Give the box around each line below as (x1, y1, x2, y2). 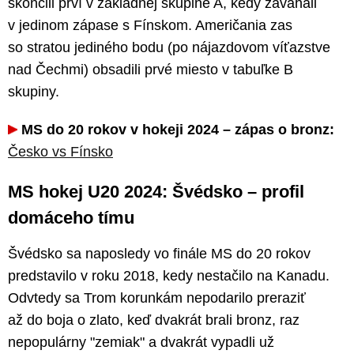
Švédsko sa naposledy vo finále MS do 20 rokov (8, 245, 311, 262)
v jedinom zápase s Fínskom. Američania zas (8, 17, 292, 33)
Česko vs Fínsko (8, 143, 113, 160)
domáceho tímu (8, 207, 134, 228)
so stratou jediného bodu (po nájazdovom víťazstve (8, 39, 330, 55)
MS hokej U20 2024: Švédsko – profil (8, 181, 304, 201)
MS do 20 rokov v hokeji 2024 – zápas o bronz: (21, 121, 334, 137)
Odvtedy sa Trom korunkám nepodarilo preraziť (8, 289, 306, 306)
